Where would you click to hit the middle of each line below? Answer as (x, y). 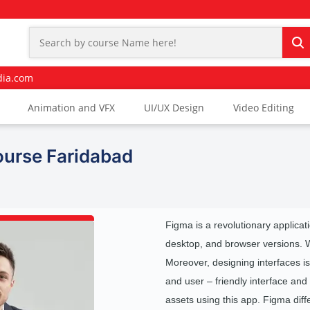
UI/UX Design (174, 108)
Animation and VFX (71, 108)
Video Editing (264, 108)
